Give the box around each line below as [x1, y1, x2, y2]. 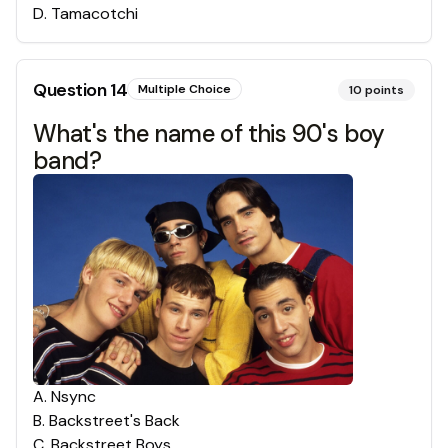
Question [33, 77, 110, 102]
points [365, 81, 404, 98]
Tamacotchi [51, 2, 138, 24]
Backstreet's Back [49, 410, 180, 432]
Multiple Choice [138, 80, 232, 97]
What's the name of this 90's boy [33, 117, 385, 149]
